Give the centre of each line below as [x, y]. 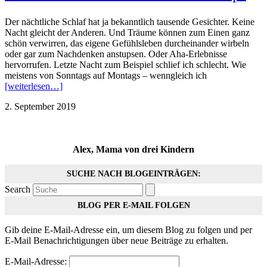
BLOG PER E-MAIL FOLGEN [133, 205]
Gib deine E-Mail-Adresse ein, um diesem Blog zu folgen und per [128, 229]
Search [18, 189]
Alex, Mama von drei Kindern [133, 149]
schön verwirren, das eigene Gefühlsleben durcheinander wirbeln [127, 43]
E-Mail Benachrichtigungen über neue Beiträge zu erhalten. [117, 240]
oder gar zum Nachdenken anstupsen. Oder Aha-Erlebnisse [116, 54]
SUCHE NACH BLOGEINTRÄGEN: [133, 173]
